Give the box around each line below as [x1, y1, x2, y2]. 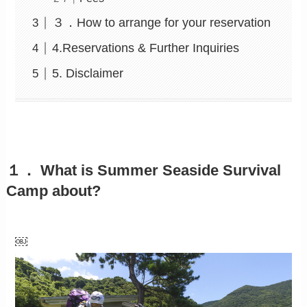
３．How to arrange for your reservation [52, 16, 271, 30]
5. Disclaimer [52, 66, 124, 81]
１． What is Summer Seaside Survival [5, 162, 281, 179]
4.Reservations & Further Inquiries [52, 41, 240, 56]
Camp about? [5, 182, 101, 199]
